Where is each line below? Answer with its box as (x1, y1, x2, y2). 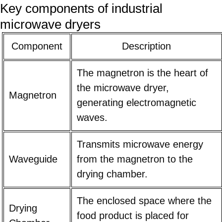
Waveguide (8, 154, 57, 165)
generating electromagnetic (76, 97, 196, 109)
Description (122, 41, 171, 52)
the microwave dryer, (76, 82, 169, 94)
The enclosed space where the (76, 195, 212, 207)
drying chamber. (76, 168, 148, 180)
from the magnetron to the (76, 154, 193, 165)
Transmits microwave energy (76, 139, 203, 150)
